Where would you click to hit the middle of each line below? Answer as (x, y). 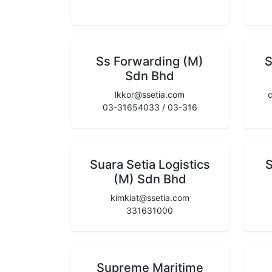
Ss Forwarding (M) (150, 61)
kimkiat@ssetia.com (150, 197)
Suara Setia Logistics (150, 164)
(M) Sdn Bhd (150, 179)
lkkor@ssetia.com (150, 94)
